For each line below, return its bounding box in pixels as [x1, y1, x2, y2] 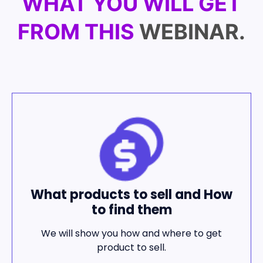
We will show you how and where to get [41, 227, 222, 241]
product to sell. [97, 241, 166, 255]
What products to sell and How [31, 185, 232, 204]
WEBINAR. [139, 18, 245, 45]
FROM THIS [18, 18, 134, 45]
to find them [91, 200, 172, 219]
